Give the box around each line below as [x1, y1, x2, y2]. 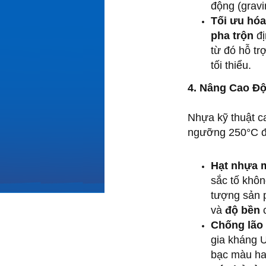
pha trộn [211, 29, 254, 42]
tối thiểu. [211, 59, 251, 71]
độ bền [225, 204, 260, 216]
